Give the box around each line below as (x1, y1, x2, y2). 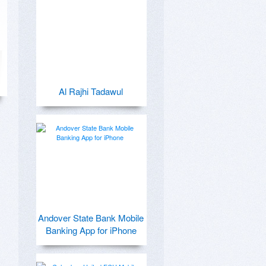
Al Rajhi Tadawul (59, 85, 123, 97)
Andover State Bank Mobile (38, 211, 144, 224)
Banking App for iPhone (45, 224, 137, 236)
